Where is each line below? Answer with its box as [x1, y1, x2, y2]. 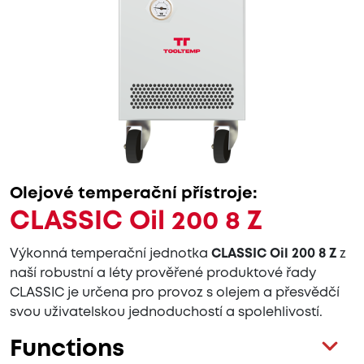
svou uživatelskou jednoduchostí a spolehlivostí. [10, 306, 323, 319]
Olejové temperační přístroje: [10, 186, 258, 202]
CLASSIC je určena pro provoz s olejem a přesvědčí [10, 287, 340, 300]
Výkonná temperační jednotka [10, 248, 211, 261]
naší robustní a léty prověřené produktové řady [10, 267, 316, 280]
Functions [10, 339, 124, 361]
